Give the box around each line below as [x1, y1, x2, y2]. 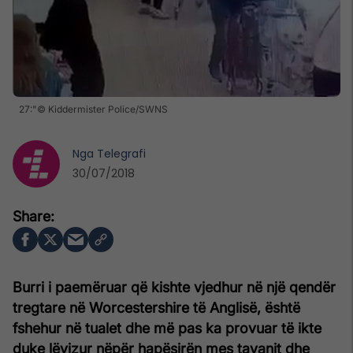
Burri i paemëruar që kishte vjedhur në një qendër [13, 278, 336, 295]
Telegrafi [97, 145, 146, 162]
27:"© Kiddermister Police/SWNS [19, 102, 168, 115]
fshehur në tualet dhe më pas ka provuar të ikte [13, 319, 321, 336]
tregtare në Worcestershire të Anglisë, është [13, 299, 300, 316]
